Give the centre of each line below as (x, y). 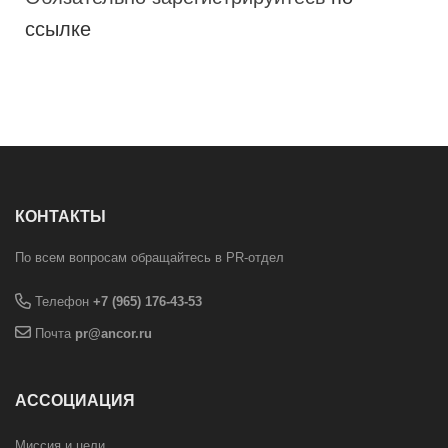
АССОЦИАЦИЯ (75, 401)
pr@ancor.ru (113, 334)
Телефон (62, 302)
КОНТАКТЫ (60, 217)
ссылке (57, 28)
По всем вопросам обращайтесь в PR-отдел (149, 258)
